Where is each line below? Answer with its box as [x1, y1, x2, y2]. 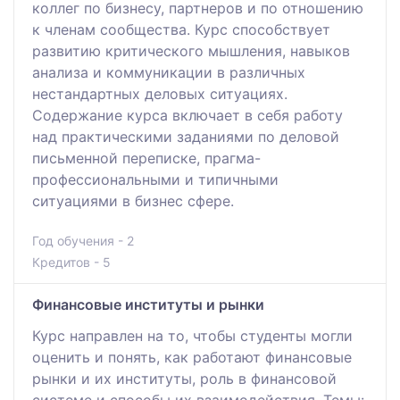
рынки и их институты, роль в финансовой [32, 369, 337, 387]
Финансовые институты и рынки [32, 295, 264, 313]
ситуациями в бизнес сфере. [32, 191, 234, 210]
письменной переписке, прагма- [32, 148, 261, 167]
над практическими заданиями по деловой [32, 127, 339, 146]
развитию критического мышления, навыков [32, 41, 350, 60]
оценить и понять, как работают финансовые [32, 347, 352, 366]
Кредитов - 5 [32, 254, 111, 270]
